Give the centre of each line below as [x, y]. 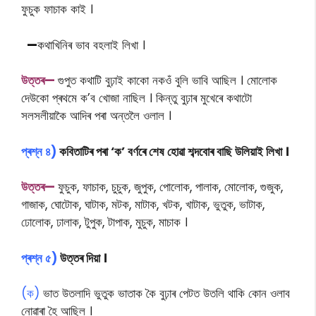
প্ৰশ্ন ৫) [39, 258]
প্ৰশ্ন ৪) [39, 151]
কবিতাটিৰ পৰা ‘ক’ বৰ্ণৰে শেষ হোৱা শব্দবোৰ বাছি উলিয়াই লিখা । [173, 151]
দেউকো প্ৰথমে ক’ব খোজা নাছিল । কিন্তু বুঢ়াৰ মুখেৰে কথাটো [136, 98]
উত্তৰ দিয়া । [82, 258]
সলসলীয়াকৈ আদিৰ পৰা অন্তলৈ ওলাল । [96, 116]
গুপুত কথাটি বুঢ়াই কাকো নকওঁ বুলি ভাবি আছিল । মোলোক [168, 80]
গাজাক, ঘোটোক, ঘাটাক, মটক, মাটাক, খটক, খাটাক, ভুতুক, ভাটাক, [143, 205]
